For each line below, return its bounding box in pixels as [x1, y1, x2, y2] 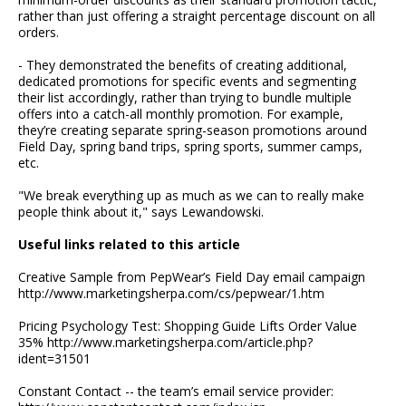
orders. [18, 24, 59, 42]
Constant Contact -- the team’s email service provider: [18, 382, 333, 401]
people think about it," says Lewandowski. [18, 203, 264, 221]
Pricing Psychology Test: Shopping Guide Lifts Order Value [18, 317, 357, 335]
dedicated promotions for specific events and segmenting [18, 72, 356, 91]
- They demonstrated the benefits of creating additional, [18, 56, 347, 74]
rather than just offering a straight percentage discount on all [18, 7, 375, 25]
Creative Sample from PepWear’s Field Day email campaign [18, 268, 365, 286]
